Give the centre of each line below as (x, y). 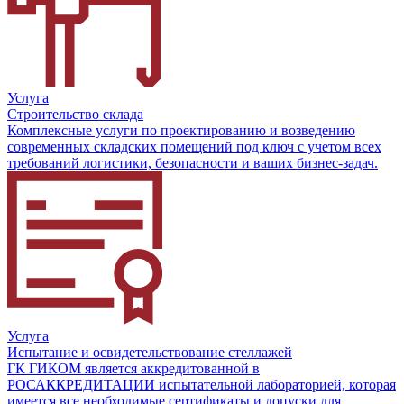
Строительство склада (75, 114)
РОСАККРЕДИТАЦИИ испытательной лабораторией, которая (202, 384)
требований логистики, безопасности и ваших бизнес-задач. (193, 162)
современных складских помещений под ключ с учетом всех (194, 146)
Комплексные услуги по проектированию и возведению (181, 130)
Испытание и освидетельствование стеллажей (150, 352)
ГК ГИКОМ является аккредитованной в (133, 368)
